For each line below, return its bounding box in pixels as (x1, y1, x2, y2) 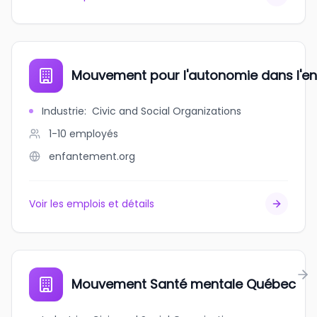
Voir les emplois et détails (29, 197, 154, 211)
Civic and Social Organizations (92, 104, 241, 118)
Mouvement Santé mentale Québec (71, 275, 296, 293)
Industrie (42, 104, 84, 118)
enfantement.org (49, 149, 135, 163)
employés (69, 127, 118, 141)
